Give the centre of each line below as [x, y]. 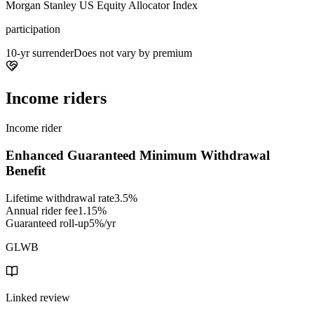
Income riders [56, 98]
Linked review [38, 297]
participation [33, 29]
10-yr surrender [40, 53]
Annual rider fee [42, 210]
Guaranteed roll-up [47, 223]
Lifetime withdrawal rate [60, 198]
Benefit [26, 170]
